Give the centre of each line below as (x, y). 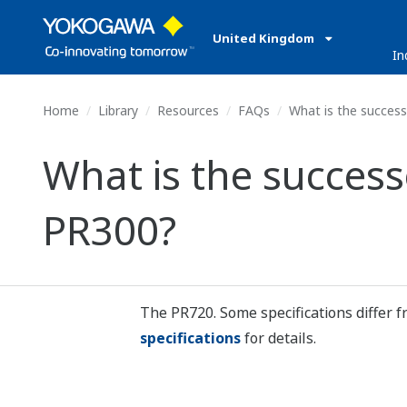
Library (118, 110)
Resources (188, 110)
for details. (280, 338)
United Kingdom (265, 38)
